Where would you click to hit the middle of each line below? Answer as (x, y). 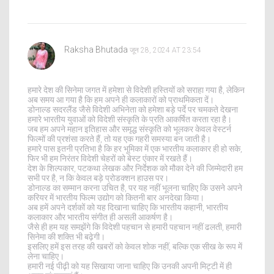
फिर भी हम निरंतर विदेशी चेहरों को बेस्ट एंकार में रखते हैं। (110, 158)
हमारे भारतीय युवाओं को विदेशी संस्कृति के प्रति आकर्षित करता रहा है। (130, 119)
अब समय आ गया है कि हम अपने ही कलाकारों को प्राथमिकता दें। (121, 99)
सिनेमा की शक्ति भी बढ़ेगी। (66, 236)
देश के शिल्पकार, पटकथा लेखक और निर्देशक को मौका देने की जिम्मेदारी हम (135, 168)
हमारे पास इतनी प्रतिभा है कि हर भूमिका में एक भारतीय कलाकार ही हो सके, (135, 148)
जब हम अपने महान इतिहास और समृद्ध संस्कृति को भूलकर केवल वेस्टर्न (129, 129)
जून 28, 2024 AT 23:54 (165, 50)
